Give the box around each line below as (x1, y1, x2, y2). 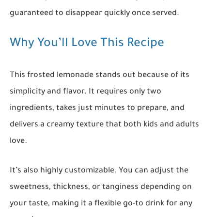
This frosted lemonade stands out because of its (10, 71, 189, 80)
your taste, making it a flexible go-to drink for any (10, 200, 192, 209)
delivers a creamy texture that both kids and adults (10, 121, 199, 130)
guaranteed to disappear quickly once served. (10, 9, 179, 18)
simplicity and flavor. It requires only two (10, 88, 161, 97)
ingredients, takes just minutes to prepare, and (10, 104, 185, 113)
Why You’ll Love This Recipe (10, 37, 164, 51)
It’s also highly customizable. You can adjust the (10, 167, 188, 176)
